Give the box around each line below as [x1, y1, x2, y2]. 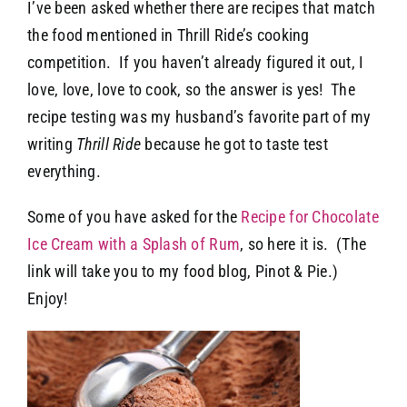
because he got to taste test [144, 134, 328, 154]
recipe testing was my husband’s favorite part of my [27, 106, 372, 126]
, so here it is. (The [240, 233, 367, 253]
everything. [27, 161, 101, 181]
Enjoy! [27, 288, 68, 308]
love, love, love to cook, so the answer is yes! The [27, 79, 356, 99]
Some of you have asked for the [27, 206, 242, 226]
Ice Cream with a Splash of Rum [27, 233, 241, 253]
